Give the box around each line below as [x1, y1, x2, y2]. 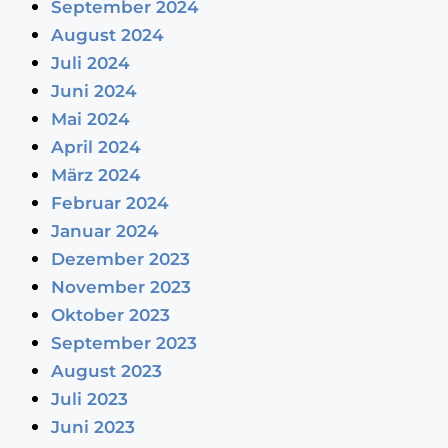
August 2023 [50, 360, 162, 381]
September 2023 [50, 332, 197, 353]
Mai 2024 [50, 108, 130, 129]
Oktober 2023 [50, 304, 170, 325]
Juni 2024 [50, 80, 137, 101]
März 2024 [50, 164, 141, 185]
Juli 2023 [50, 388, 128, 409]
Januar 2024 [50, 220, 159, 241]
